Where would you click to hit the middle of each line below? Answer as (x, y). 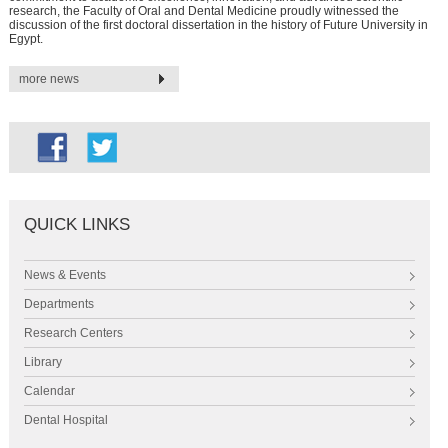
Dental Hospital (65, 420)
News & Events (64, 275)
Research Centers (73, 333)
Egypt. (25, 39)
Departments (58, 304)
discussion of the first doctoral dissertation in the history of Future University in (218, 25)
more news (48, 79)
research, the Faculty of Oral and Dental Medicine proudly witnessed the (203, 11)
